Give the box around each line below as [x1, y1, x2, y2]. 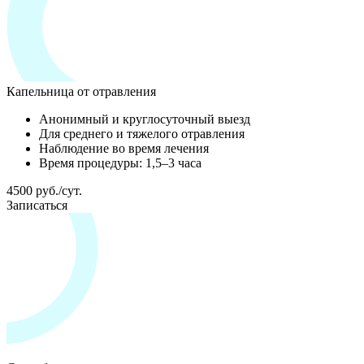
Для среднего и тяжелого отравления [39, 126, 245, 141]
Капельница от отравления [6, 84, 156, 98]
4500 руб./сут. [6, 183, 82, 197]
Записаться [6, 197, 67, 212]
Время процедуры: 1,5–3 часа [39, 155, 201, 170]
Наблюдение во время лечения [39, 141, 209, 155]
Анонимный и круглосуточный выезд [39, 111, 250, 126]
